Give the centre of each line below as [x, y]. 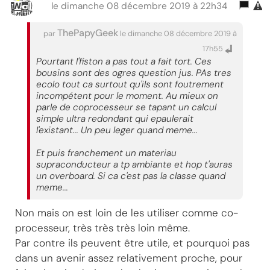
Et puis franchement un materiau [106, 153]
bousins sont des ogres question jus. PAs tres [134, 73]
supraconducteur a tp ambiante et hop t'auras [134, 164]
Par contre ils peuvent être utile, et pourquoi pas [132, 243]
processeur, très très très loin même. [102, 228]
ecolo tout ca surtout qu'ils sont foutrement [130, 84]
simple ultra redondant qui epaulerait [115, 118]
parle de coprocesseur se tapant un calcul [126, 107]
